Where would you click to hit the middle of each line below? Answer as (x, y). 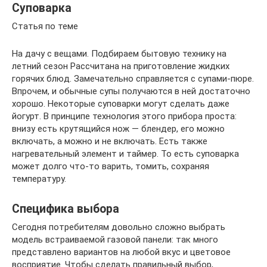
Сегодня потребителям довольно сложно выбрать (119, 227)
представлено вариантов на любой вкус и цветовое (121, 252)
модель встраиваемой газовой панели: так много (115, 240)
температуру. (39, 179)
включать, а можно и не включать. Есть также (110, 141)
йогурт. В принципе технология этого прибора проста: (124, 116)
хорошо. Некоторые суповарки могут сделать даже (121, 104)
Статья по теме (45, 26)
